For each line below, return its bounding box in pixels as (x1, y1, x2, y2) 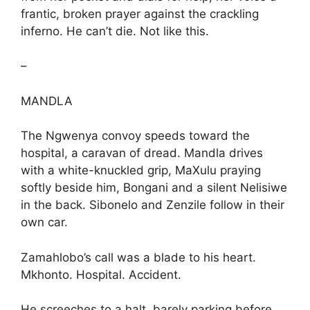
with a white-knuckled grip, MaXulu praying (21, 163, 261, 177)
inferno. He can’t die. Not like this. (21, 24, 209, 38)
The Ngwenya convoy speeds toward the (21, 129, 250, 143)
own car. (21, 215, 68, 229)
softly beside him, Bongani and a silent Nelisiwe (21, 181, 287, 194)
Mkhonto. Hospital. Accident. (21, 267, 181, 282)
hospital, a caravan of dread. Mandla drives (21, 146, 263, 160)
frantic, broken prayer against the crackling (21, 6, 259, 21)
